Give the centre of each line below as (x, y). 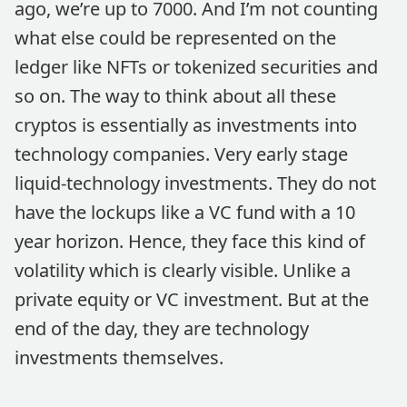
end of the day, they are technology (162, 328)
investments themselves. (119, 357)
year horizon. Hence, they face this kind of (190, 241)
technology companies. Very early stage (181, 154)
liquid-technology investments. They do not (195, 183)
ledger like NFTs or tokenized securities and (196, 67)
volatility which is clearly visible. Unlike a (183, 270)
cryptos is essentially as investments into (186, 125)
